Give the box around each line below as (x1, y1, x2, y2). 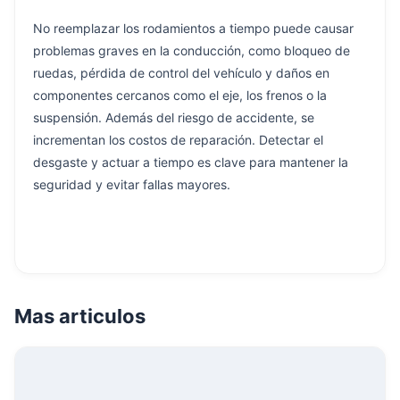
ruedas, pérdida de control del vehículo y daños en (33, 64, 329, 80)
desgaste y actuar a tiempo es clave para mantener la (33, 154, 348, 170)
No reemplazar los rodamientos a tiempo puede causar (33, 20, 354, 36)
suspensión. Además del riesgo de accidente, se (33, 109, 314, 125)
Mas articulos (14, 304, 146, 328)
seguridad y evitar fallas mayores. (33, 176, 230, 192)
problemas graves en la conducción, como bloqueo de (33, 42, 350, 58)
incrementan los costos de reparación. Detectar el (33, 131, 323, 147)
